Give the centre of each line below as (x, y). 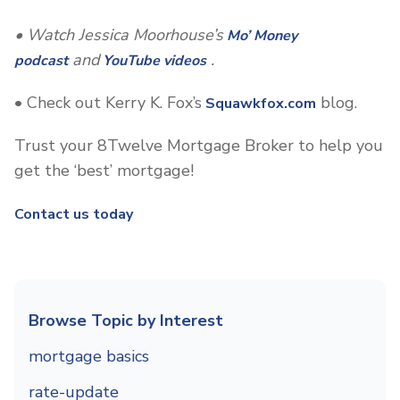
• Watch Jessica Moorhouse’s (119, 34)
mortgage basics (89, 356)
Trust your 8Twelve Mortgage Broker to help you (199, 145)
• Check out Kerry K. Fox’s (108, 102)
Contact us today (74, 214)
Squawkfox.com (259, 103)
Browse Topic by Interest (126, 320)
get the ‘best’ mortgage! (104, 170)
